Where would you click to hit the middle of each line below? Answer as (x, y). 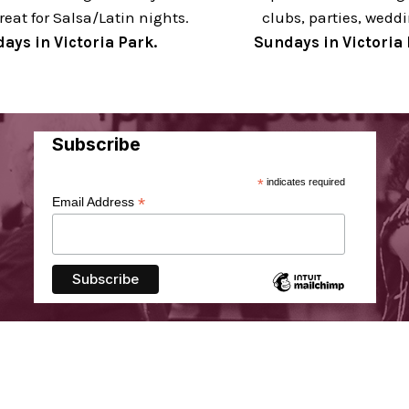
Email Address (94, 202)
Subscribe (96, 145)
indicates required (305, 182)
